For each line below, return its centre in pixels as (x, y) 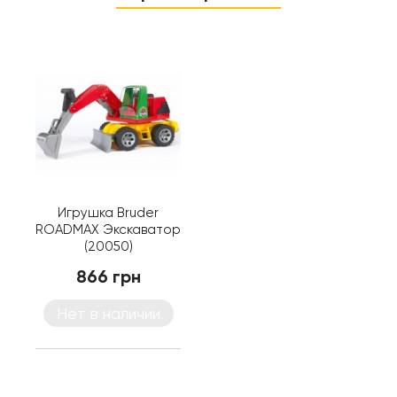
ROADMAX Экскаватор (108, 230)
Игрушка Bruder (108, 213)
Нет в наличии (108, 314)
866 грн (108, 277)
